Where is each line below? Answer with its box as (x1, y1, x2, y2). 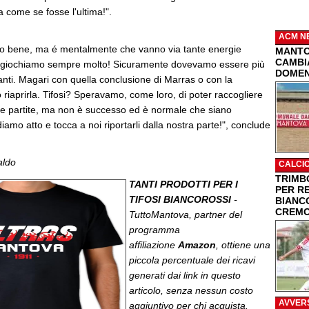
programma (129, 224, 180, 235)
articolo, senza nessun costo (129, 285, 253, 296)
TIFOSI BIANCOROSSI (129, 194, 231, 205)
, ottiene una (216, 239, 270, 250)
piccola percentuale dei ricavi (129, 255, 255, 266)
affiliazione (129, 239, 178, 250)
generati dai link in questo (129, 270, 241, 281)
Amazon (178, 239, 216, 250)
